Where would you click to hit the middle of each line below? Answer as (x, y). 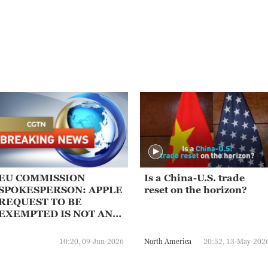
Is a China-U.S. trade (194, 178)
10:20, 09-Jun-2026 (92, 242)
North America (168, 242)
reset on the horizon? (196, 190)
